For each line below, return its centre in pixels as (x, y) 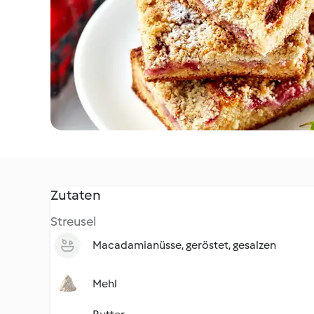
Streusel (73, 221)
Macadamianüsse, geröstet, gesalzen (184, 245)
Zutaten (76, 195)
